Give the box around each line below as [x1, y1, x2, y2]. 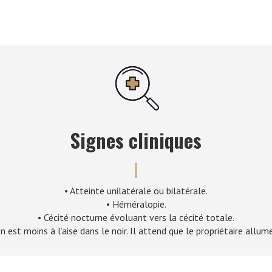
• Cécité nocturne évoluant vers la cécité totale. [38, 211, 234, 223]
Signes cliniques [70, 126, 202, 154]
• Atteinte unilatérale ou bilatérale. [64, 185, 208, 197]
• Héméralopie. [106, 198, 166, 210]
